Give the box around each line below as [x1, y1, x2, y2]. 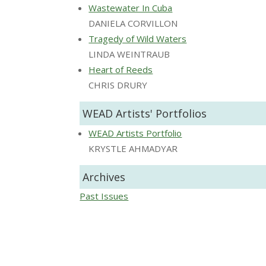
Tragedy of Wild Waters [88, 32, 187, 45]
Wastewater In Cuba [88, 1, 173, 14]
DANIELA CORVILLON [88, 17, 178, 29]
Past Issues [80, 189, 129, 202]
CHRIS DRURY [88, 78, 148, 91]
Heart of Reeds [88, 63, 153, 75]
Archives [83, 169, 126, 184]
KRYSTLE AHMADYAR [88, 142, 178, 154]
